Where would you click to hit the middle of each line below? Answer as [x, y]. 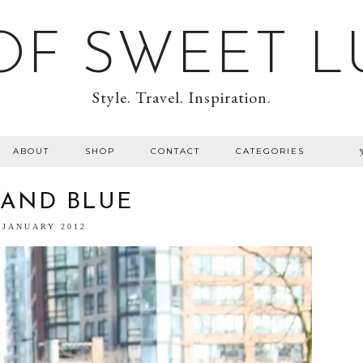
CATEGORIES [270, 151]
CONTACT [175, 151]
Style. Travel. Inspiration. [181, 97]
